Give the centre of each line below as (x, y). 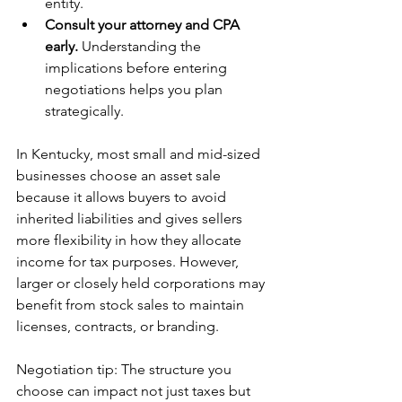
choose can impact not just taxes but (135, 391)
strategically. (84, 111)
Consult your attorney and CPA (144, 25)
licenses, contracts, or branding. (118, 327)
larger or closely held (83, 284)
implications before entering (138, 68)
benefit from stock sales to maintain (132, 305)
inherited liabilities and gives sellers (131, 219)
